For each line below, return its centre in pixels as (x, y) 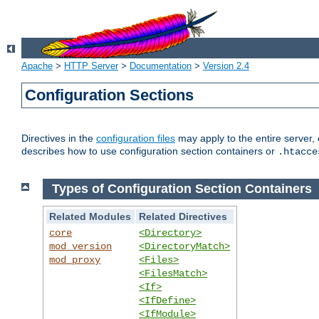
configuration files (136, 138)
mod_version (81, 246)
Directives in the (59, 138)
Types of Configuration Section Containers (182, 189)
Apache (37, 66)
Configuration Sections (110, 95)
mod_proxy (75, 260)
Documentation (161, 66)
